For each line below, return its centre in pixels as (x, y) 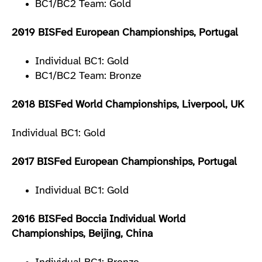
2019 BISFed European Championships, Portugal (125, 33)
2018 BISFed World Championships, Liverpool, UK (128, 105)
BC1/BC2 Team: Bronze (88, 76)
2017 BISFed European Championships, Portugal (124, 162)
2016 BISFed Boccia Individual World (99, 219)
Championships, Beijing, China (82, 234)
